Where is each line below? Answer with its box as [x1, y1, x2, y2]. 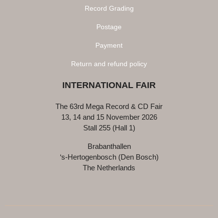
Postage [96, 22, 122, 31]
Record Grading [84, 4, 134, 12]
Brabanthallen [87, 142, 131, 150]
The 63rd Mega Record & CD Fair [55, 102, 163, 110]
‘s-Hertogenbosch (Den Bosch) [59, 152, 159, 161]
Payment [95, 41, 123, 49]
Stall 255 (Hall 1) [83, 123, 135, 132]
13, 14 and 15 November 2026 [61, 112, 157, 121]
